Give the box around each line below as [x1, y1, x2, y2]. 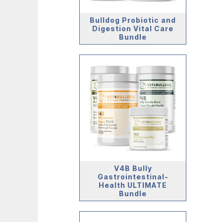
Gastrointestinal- [97, 172, 168, 181]
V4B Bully [113, 164, 152, 172]
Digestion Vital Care [92, 24, 173, 33]
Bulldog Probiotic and [90, 15, 176, 24]
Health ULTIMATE [99, 180, 167, 189]
